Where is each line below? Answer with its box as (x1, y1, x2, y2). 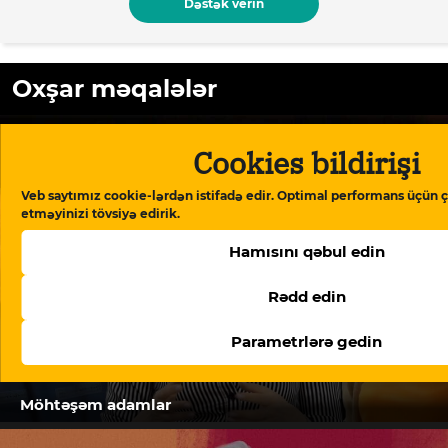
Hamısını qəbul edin (228, 242, 385, 261)
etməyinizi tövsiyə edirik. (21, 205, 180, 221)
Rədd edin (267, 287, 346, 306)
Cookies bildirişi (193, 142, 420, 182)
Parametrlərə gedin (231, 332, 382, 351)
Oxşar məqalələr (12, 74, 217, 104)
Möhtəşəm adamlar (20, 394, 171, 414)
